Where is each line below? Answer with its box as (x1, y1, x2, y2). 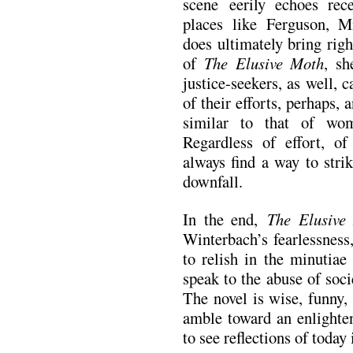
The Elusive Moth (203, 52, 325, 75)
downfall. (183, 170, 243, 193)
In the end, (183, 207, 267, 230)
